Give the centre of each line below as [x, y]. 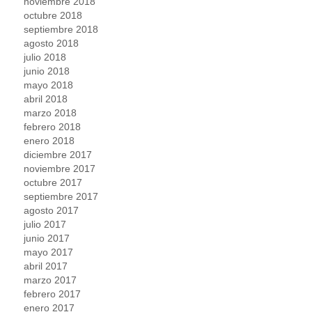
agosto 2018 [52, 43]
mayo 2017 [49, 252]
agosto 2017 [52, 210]
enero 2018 [49, 140]
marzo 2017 [50, 280]
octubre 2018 [53, 15]
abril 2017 [46, 266]
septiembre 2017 [61, 196]
